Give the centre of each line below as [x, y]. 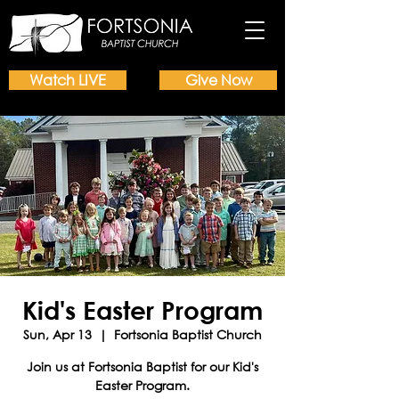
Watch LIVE [68, 80]
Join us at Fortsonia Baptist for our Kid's [142, 366]
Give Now [218, 80]
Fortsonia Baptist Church [188, 334]
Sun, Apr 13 [57, 334]
